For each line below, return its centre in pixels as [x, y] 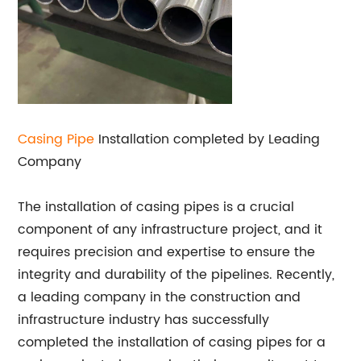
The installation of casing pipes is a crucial [156, 207]
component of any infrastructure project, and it [170, 230]
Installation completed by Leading [207, 139]
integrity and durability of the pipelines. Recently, [176, 275]
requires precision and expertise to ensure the [167, 252]
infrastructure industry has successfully [144, 320]
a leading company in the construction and [160, 297]
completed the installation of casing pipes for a [172, 342]
